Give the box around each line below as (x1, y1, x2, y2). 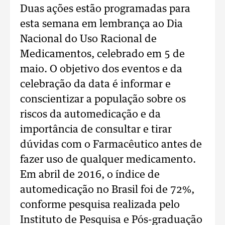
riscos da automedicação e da (20, 109, 161, 120)
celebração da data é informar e (20, 79, 171, 90)
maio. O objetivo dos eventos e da (20, 64, 182, 75)
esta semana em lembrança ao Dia (20, 19, 183, 30)
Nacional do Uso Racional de (20, 34, 157, 45)
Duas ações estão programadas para (20, 4, 190, 15)
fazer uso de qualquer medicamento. (20, 155, 196, 165)
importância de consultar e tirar (20, 125, 172, 135)
